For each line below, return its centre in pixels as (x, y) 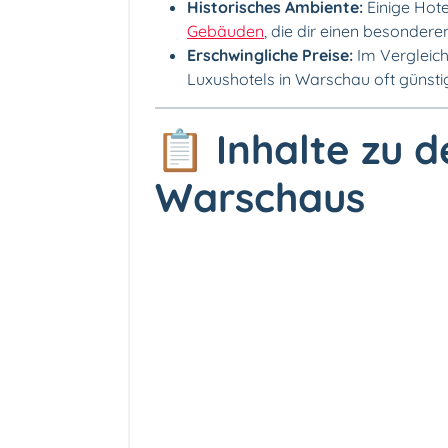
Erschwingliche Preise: (270, 54)
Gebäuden (225, 30)
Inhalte (283, 148)
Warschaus (260, 196)
